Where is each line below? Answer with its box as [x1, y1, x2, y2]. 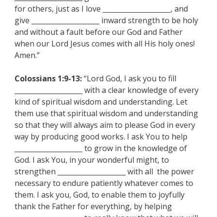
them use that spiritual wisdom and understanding [15, 108, 198, 119]
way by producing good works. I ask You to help [15, 131, 187, 142]
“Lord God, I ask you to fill [82, 73, 176, 84]
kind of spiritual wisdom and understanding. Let [15, 96, 187, 107]
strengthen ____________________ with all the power [15, 166, 194, 177]
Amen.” [15, 50, 40, 61]
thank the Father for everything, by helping [15, 201, 172, 212]
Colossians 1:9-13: [15, 73, 82, 84]
